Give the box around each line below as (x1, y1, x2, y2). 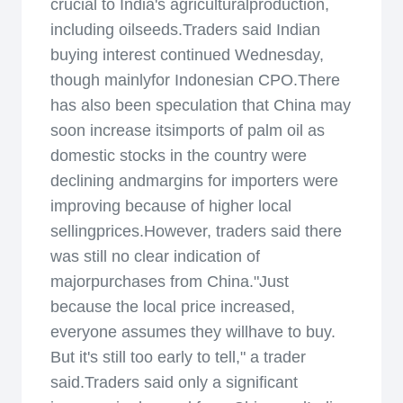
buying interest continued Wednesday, (50, 46, 324, 64)
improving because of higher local (50, 197, 291, 215)
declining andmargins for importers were (50, 172, 338, 190)
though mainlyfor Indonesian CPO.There (50, 71, 340, 89)
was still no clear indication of (50, 247, 260, 265)
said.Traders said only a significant (50, 373, 298, 391)
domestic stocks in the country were (50, 147, 307, 165)
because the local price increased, (50, 298, 295, 316)
